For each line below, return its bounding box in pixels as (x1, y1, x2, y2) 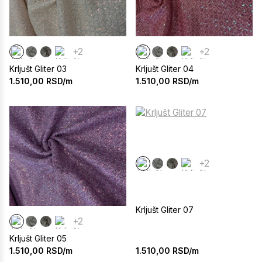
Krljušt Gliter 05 (9, 233, 67, 244)
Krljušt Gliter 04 (136, 64, 194, 74)
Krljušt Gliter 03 (9, 64, 67, 74)
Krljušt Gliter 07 (136, 204, 194, 215)
